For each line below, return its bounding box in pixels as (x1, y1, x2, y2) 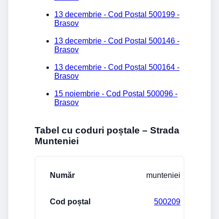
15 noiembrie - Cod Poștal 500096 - (54, 89, 177, 98)
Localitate (172, 164, 208, 173)
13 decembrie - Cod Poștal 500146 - (54, 37, 179, 45)
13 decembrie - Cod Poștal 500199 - (54, 10, 179, 19)
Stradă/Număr (44, 164, 95, 173)
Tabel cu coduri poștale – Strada (35, 125, 179, 135)
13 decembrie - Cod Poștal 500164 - (54, 63, 179, 72)
